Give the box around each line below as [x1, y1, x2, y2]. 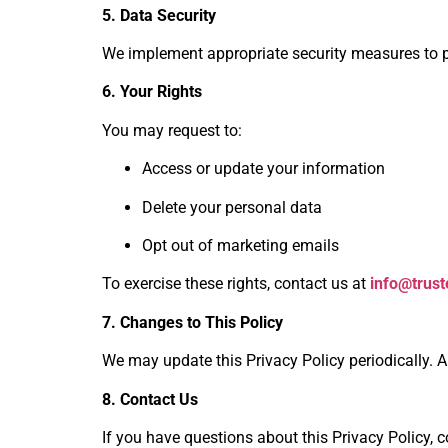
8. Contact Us [102, 389, 198, 409]
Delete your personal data [142, 197, 322, 217]
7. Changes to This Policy [102, 312, 283, 332]
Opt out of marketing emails [142, 235, 339, 255]
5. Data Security [102, 5, 216, 25]
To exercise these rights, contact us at [102, 274, 370, 294]
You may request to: [102, 120, 242, 140]
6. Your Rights [102, 82, 202, 102]
